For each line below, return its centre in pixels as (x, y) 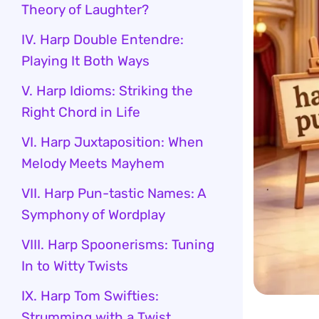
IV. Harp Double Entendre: (103, 40)
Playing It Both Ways (85, 61)
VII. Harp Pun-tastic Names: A (114, 193)
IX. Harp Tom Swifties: (90, 296)
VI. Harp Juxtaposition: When (113, 142)
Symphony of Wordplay (93, 215)
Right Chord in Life (81, 112)
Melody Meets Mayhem (93, 163)
